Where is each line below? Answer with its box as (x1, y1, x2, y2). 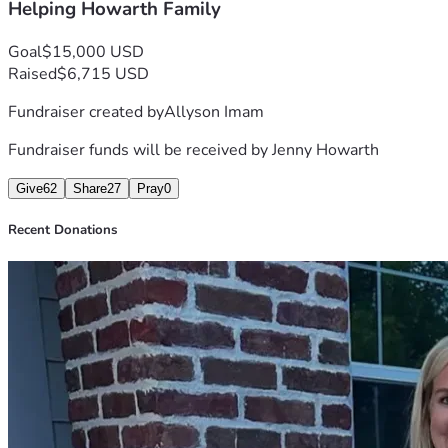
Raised (8, 62, 57, 85)
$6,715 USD (57, 62, 149, 85)
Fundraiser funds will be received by (8, 138, 272, 161)
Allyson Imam (164, 100, 264, 123)
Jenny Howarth (272, 138, 379, 161)
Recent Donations (8, 221, 117, 240)
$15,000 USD (42, 40, 144, 63)
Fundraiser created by (8, 100, 164, 123)
